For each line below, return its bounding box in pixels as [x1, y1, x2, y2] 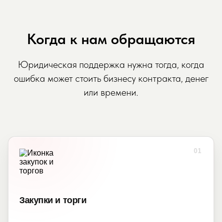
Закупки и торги [19, 195, 87, 205]
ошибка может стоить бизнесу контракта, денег [13, 72, 209, 84]
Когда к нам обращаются [27, 30, 195, 48]
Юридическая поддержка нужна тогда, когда [18, 58, 204, 70]
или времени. [84, 86, 138, 98]
